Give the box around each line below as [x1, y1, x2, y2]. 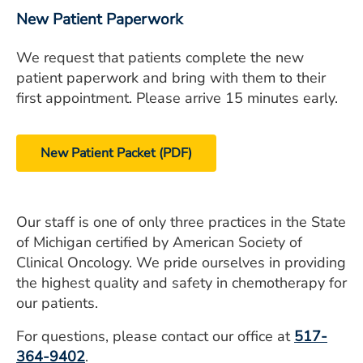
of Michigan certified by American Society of [16, 233, 302, 253]
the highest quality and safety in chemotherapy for [16, 273, 347, 293]
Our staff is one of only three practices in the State [16, 212, 346, 233]
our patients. [16, 293, 98, 314]
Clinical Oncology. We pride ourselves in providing [16, 253, 346, 273]
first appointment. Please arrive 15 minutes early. [16, 88, 338, 109]
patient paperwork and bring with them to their [16, 68, 326, 88]
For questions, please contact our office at [16, 327, 294, 347]
